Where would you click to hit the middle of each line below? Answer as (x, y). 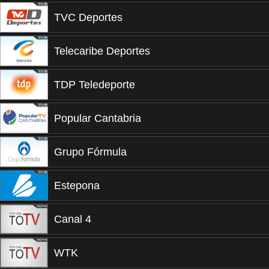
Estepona (77, 186)
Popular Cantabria (98, 118)
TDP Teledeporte (95, 85)
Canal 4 (73, 219)
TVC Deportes (88, 17)
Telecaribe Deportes (102, 51)
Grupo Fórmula (90, 152)
